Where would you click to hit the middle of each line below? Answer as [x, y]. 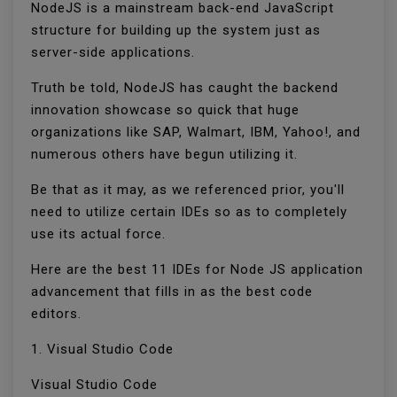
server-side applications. [115, 53]
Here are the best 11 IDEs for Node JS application [197, 270]
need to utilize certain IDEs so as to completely [189, 212]
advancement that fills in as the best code [172, 292]
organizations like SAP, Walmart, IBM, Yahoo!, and [196, 132]
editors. [58, 314]
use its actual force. [101, 234]
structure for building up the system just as [176, 31]
